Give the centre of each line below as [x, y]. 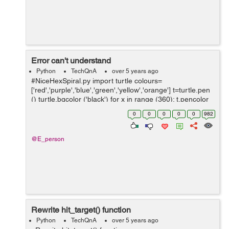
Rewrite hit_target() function [81, 210]
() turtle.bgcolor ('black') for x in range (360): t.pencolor [120, 99]
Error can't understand [71, 61]
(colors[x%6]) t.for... [63, 108]
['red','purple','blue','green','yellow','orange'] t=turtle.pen [121, 90]
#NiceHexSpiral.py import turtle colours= [97, 81]
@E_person [48, 139]
